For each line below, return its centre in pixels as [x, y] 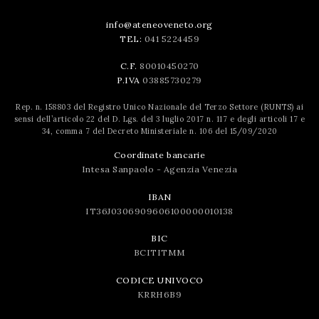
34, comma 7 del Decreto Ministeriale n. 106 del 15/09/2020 [159, 131]
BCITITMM [159, 253]
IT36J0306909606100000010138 [159, 211]
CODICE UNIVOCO [159, 280]
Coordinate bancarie [159, 155]
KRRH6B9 [159, 294]
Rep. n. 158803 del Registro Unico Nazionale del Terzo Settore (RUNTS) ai [159, 106]
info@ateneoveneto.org [159, 24]
